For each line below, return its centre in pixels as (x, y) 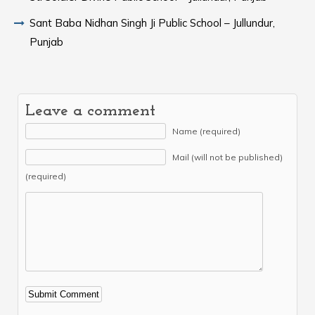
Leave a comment (90, 111)
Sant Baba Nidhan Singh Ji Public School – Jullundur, (152, 23)
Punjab (46, 42)
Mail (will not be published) (227, 157)
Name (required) (206, 131)
